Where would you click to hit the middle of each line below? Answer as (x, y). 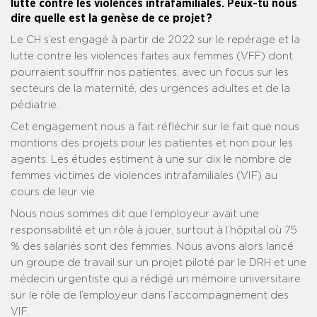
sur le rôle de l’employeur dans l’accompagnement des (150, 296)
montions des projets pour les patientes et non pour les (152, 144)
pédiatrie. (35, 105)
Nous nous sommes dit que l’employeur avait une (135, 214)
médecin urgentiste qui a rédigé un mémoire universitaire (156, 279)
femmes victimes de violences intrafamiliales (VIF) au (144, 176)
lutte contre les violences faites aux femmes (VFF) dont (152, 57)
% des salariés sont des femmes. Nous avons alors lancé (152, 247)
